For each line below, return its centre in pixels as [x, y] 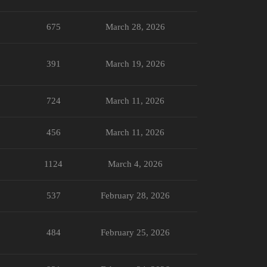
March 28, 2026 [135, 27]
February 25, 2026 [135, 232]
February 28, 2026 [135, 195]
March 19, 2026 [135, 63]
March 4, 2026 [135, 164]
